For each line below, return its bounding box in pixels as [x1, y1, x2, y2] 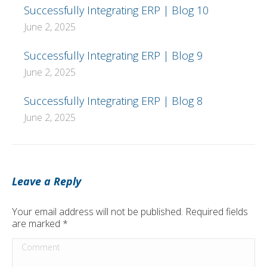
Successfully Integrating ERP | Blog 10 [24, 3, 209, 18]
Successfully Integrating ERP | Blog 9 [24, 48, 203, 63]
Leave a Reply [12, 174, 81, 189]
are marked [12, 217, 63, 231]
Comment [12, 239, 60, 254]
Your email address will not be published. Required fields [12, 205, 248, 219]
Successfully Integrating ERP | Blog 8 [24, 94, 203, 108]
